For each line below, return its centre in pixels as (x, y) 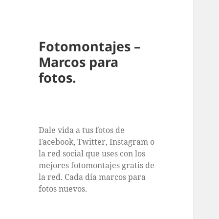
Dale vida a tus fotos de (82, 130)
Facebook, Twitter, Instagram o (97, 142)
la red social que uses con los (92, 154)
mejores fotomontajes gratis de (97, 165)
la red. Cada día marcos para (92, 177)
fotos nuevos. (63, 189)
